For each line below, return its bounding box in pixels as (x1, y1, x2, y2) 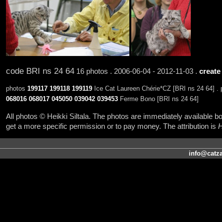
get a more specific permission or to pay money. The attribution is (5, 122, 218, 130)
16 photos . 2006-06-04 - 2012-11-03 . (74, 67, 199, 75)
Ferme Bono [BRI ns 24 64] (117, 95, 199, 103)
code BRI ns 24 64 (5, 65, 74, 76)
